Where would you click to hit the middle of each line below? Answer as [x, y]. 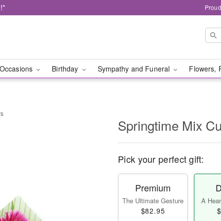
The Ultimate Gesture [153, 201]
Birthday [66, 69]
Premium [153, 187]
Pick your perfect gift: [161, 159]
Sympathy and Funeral [135, 69]
